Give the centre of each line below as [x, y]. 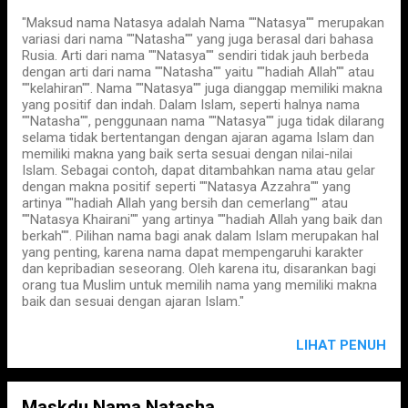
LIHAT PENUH [341, 345]
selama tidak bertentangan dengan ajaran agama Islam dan [198, 138]
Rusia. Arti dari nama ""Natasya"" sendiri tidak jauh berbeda [195, 56]
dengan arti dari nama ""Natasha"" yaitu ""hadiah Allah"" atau [198, 72]
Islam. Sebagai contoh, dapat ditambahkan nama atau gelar [199, 170]
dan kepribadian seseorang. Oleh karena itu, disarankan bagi [199, 269]
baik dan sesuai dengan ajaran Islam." [133, 301]
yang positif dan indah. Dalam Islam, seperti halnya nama [191, 105]
